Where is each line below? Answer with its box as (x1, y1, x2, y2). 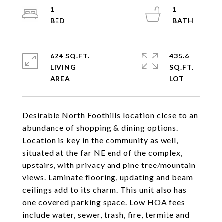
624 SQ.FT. (50, 52, 90, 60)
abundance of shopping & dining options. (22, 123, 178, 132)
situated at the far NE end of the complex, (22, 148, 183, 157)
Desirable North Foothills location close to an (22, 111, 198, 120)
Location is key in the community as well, (22, 135, 178, 145)
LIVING (50, 63, 76, 71)
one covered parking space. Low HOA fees (22, 197, 185, 207)
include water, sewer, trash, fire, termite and (22, 210, 190, 219)
